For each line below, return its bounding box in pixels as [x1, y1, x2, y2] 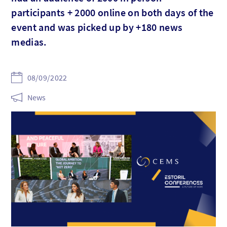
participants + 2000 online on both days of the [11, 6, 214, 19]
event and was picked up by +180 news [11, 20, 183, 33]
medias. [11, 35, 47, 48]
